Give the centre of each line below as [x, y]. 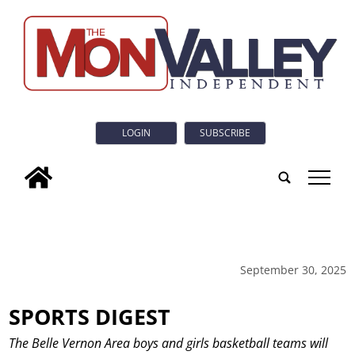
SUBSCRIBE [225, 133]
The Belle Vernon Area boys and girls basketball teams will [169, 344]
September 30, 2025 [293, 269]
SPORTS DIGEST [90, 316]
